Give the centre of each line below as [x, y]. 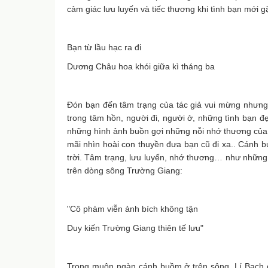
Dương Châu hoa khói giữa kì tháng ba [141, 66]
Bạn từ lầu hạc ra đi [104, 47]
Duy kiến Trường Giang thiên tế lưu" [135, 228]
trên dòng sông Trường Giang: [125, 170]
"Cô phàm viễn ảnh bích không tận [133, 209]
